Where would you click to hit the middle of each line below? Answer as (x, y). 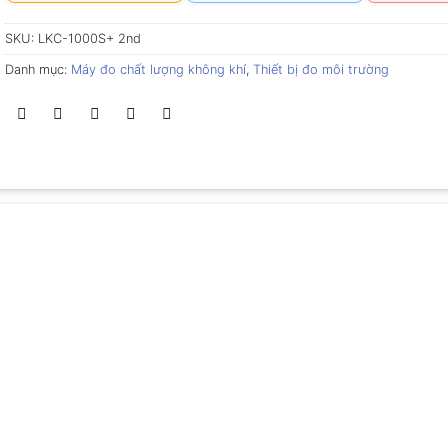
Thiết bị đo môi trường (320, 70)
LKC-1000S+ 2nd (89, 39)
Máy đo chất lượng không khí (158, 70)
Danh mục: (37, 70)
